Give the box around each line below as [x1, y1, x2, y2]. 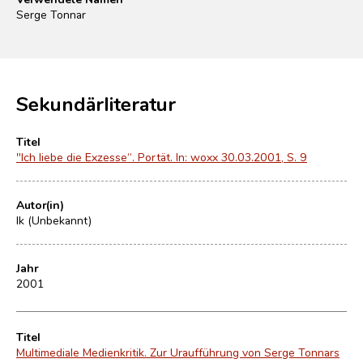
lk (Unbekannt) [16, 211, 92, 228]
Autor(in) [16, 196, 64, 212]
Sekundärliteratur [16, 89, 176, 117]
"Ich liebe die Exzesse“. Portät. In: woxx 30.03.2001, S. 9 [16, 148, 307, 164]
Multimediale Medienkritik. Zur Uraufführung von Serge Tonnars [16, 344, 340, 360]
